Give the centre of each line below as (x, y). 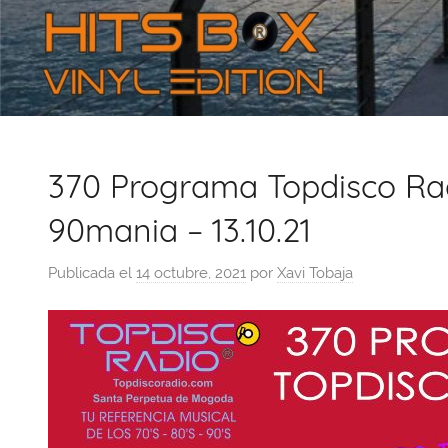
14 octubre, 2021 (191, 272)
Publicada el (92, 272)
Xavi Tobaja (315, 272)
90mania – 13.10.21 (179, 230)
